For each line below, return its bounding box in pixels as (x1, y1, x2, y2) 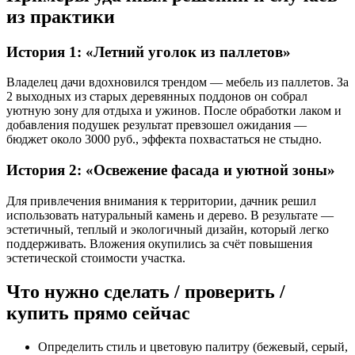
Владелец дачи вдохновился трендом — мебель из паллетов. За (6, 75, 349, 90)
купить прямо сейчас (6, 302, 190, 323)
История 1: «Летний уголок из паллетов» (6, 43, 291, 60)
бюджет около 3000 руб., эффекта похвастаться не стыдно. (6, 132, 322, 147)
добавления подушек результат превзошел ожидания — (6, 118, 307, 132)
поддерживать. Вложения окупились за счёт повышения (6, 236, 312, 250)
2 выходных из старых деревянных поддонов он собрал (6, 90, 307, 104)
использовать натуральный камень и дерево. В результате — (6, 208, 334, 222)
